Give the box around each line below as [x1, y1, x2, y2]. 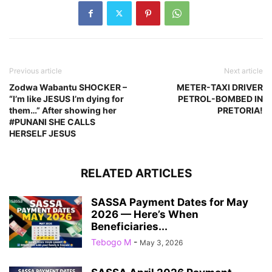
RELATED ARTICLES [80, 166, 192, 180]
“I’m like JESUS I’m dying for [9, 93, 124, 104]
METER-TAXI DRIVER [177, 81, 263, 92]
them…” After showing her [9, 104, 117, 115]
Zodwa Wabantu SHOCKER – [9, 81, 127, 92]
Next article [224, 66, 263, 75]
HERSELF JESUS [9, 127, 76, 138]
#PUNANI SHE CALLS [9, 116, 95, 127]
